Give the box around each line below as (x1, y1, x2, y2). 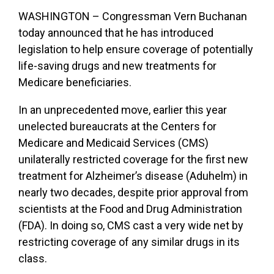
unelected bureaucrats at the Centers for (18, 119, 217, 133)
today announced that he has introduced (18, 26, 213, 39)
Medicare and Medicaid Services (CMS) (18, 136, 209, 149)
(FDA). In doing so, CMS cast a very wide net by (18, 218, 243, 232)
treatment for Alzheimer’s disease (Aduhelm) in (18, 169, 248, 182)
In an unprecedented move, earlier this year (18, 103, 227, 116)
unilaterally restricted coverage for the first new (18, 152, 248, 166)
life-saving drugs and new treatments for (18, 59, 217, 72)
